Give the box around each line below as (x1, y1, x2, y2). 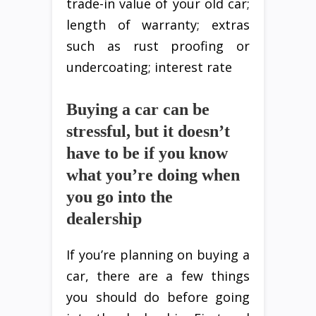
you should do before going (66, 288, 250, 306)
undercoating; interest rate (66, 59, 232, 76)
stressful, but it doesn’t (66, 122, 230, 141)
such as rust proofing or (66, 37, 250, 55)
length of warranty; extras (66, 16, 250, 34)
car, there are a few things (66, 267, 250, 285)
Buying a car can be (66, 100, 209, 119)
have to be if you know (66, 144, 228, 163)
